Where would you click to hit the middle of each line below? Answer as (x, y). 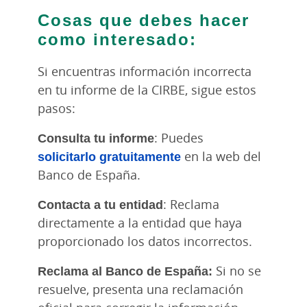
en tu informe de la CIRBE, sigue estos (147, 89)
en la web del (221, 156)
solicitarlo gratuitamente (109, 156)
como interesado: (123, 38)
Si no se (237, 270)
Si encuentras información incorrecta (145, 71)
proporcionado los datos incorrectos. (145, 241)
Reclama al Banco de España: (125, 270)
